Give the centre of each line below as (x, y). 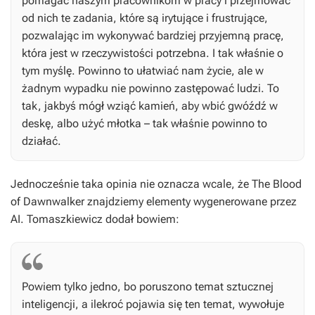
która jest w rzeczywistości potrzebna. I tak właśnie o (153, 53)
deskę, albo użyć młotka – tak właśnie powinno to (144, 124)
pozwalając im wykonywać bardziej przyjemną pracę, (153, 36)
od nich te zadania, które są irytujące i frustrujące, (145, 18)
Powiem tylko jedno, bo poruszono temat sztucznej (148, 287)
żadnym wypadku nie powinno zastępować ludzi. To (150, 89)
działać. (41, 141)
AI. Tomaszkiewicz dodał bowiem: (95, 219)
